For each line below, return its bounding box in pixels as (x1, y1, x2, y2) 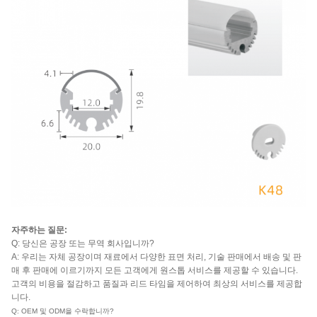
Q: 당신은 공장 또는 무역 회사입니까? (11, 238, 154, 248)
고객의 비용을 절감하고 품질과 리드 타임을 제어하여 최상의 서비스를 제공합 (11, 278, 302, 289)
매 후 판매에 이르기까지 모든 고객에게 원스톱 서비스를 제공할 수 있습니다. (11, 265, 298, 275)
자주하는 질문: (11, 224, 67, 235)
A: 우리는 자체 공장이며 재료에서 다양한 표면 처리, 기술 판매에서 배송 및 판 (11, 251, 301, 262)
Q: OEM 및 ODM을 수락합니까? (11, 306, 114, 315)
